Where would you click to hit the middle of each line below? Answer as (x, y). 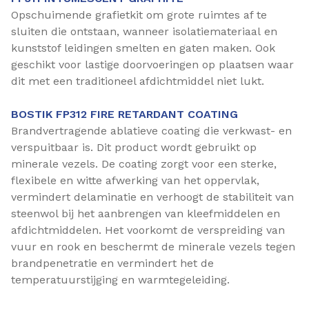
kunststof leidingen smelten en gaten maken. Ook (143, 48)
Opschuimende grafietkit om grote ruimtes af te (139, 15)
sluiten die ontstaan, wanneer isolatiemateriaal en (144, 31)
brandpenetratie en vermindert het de (112, 263)
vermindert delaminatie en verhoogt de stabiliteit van (152, 197)
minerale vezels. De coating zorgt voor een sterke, (144, 164)
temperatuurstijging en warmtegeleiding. (120, 280)
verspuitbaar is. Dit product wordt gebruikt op (134, 147)
